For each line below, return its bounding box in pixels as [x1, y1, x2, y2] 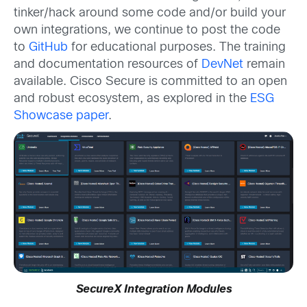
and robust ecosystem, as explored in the [14, 93, 250, 105]
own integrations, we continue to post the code [14, 24, 280, 36]
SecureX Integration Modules [75, 284, 232, 295]
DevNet [201, 58, 243, 71]
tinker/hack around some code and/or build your [14, 7, 286, 19]
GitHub [29, 41, 68, 53]
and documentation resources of [14, 58, 201, 71]
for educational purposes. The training [68, 41, 286, 53]
